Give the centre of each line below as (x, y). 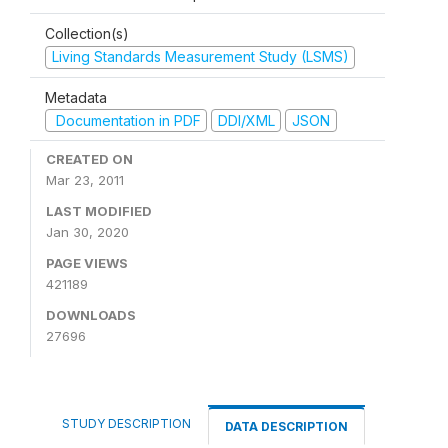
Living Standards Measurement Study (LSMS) (200, 56)
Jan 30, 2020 (87, 232)
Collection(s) (87, 33)
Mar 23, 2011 (85, 180)
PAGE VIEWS (87, 263)
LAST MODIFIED (99, 211)
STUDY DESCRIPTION (126, 423)
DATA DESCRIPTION (286, 426)
